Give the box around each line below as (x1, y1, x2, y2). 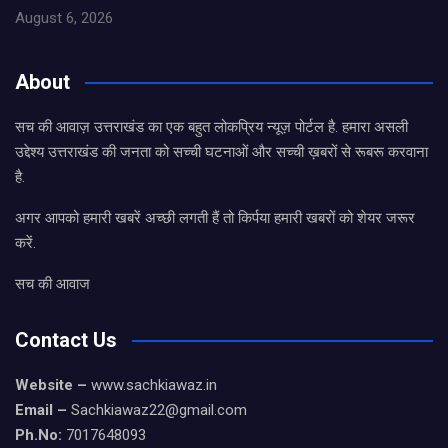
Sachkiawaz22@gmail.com (67, 401, 247, 420)
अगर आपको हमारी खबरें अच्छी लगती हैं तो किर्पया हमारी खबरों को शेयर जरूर (15, 209, 415, 228)
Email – (15, 401, 67, 420)
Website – (15, 376, 87, 395)
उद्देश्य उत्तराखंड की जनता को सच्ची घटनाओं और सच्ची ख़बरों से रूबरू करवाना (15, 143, 428, 162)
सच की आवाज (15, 275, 90, 294)
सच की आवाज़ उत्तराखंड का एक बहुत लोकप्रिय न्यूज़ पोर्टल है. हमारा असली (15, 118, 408, 137)
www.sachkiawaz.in (87, 376, 217, 395)
